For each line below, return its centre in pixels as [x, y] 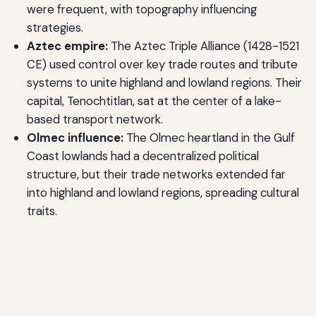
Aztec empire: [67, 45]
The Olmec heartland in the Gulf [209, 137]
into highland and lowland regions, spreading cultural [163, 192]
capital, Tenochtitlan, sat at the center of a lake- [154, 101]
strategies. [55, 27]
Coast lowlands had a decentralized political [142, 156]
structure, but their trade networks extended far [156, 174]
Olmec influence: [75, 137]
